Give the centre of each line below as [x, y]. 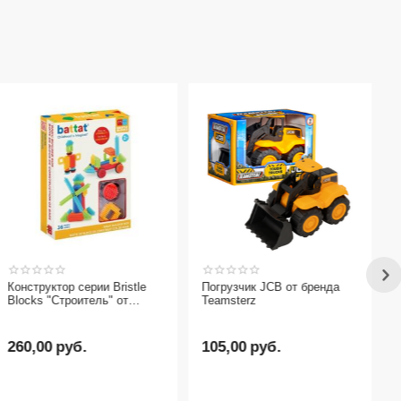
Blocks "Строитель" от [67, 300]
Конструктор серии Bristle [76, 287]
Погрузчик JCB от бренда [270, 287]
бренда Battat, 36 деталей [77, 314]
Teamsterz [228, 300]
